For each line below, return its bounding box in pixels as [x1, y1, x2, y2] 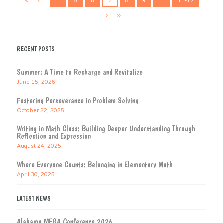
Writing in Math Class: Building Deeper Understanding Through [16, 124, 195, 134]
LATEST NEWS [16, 195, 51, 203]
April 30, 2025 [16, 171, 55, 178]
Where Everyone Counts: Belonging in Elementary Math [16, 160, 173, 170]
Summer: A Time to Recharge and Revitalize [16, 67, 143, 77]
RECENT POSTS [16, 45, 55, 53]
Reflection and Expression [16, 131, 91, 141]
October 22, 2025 [16, 107, 64, 113]
